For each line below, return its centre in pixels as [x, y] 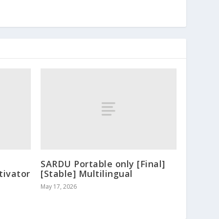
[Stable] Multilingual [87, 174]
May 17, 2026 [59, 187]
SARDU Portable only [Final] [103, 164]
